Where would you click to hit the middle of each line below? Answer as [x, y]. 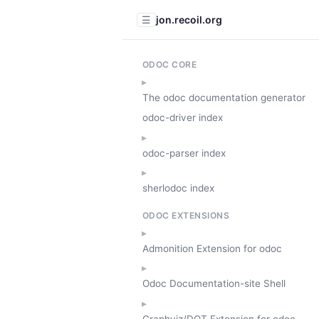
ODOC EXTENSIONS [186, 215]
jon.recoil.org [189, 20]
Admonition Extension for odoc [212, 249]
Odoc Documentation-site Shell [214, 284]
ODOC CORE [170, 64]
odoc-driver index [183, 118]
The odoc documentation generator [224, 98]
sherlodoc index [178, 188]
